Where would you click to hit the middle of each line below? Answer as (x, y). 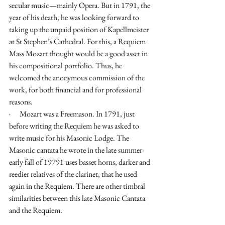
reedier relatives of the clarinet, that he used (74, 174)
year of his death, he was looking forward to (75, 18)
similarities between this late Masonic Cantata (78, 198)
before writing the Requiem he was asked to (75, 126)
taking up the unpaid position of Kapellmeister (80, 30)
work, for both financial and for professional (76, 90)
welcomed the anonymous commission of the (78, 78)
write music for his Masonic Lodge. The (70, 138)
